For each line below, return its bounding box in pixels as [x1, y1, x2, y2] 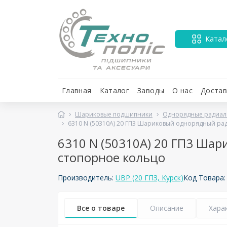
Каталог [99, 85, 130, 95]
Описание [150, 203, 183, 213]
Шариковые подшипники [75, 109, 153, 119]
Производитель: [58, 173, 116, 183]
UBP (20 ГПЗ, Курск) [116, 173, 183, 183]
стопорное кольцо [58, 148, 165, 166]
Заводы [137, 85, 165, 95]
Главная [62, 85, 92, 95]
